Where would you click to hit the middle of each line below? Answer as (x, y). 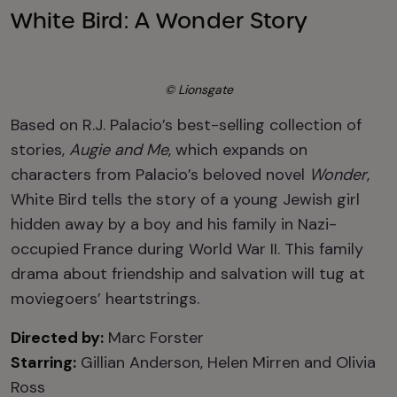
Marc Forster (154, 338)
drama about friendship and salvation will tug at (188, 274)
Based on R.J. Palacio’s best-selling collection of (186, 125)
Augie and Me (119, 150)
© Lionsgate (198, 90)
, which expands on (238, 150)
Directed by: (57, 338)
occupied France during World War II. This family (187, 249)
